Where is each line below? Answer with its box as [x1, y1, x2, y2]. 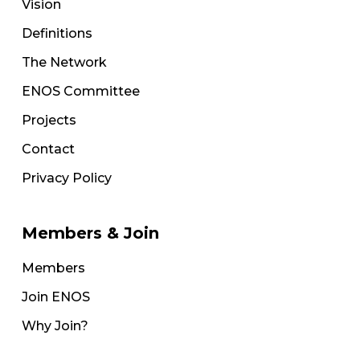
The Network [21, 55, 107, 70]
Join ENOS [21, 289, 90, 305]
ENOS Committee [21, 84, 140, 99]
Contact [21, 141, 75, 157]
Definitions [21, 26, 92, 41]
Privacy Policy [21, 170, 112, 186]
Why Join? [21, 318, 88, 333]
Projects [21, 112, 76, 128]
